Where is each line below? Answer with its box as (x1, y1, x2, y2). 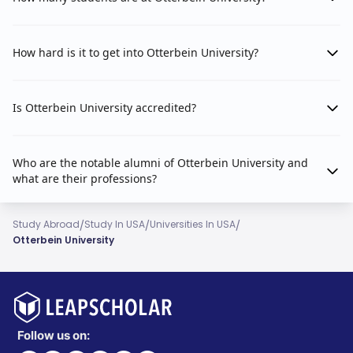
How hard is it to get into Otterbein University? (13, 45, 258, 61)
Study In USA (84, 217, 145, 232)
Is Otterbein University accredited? (13, 100, 196, 116)
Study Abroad (13, 217, 80, 232)
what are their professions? (13, 171, 157, 187)
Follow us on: (17, 328, 90, 344)
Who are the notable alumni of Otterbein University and (13, 155, 308, 171)
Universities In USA (150, 217, 236, 232)
